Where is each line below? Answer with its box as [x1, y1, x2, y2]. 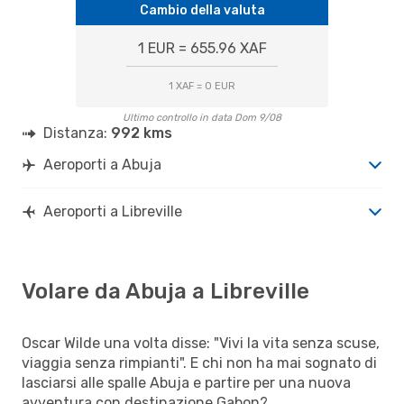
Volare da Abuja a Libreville [22, 278, 309, 304]
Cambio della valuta [139, 2, 265, 18]
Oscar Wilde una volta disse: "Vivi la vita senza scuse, [22, 334, 380, 352]
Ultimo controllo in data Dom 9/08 [123, 111, 281, 124]
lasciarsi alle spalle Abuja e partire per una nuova [22, 373, 351, 391]
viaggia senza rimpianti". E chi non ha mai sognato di [22, 353, 377, 372]
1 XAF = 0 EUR [169, 79, 235, 92]
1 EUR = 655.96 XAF [137, 39, 267, 57]
